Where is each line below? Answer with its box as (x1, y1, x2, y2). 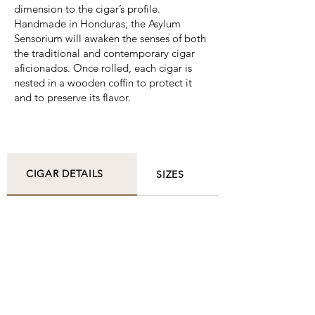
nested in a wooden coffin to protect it (14, 76, 192, 89)
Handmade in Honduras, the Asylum (14, 17, 181, 30)
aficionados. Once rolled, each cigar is (14, 61, 192, 75)
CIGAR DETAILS (26, 167, 104, 180)
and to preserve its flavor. (14, 91, 131, 104)
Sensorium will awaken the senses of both (14, 32, 206, 45)
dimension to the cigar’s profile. (14, 2, 160, 15)
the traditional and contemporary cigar (14, 46, 195, 60)
